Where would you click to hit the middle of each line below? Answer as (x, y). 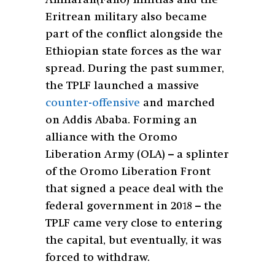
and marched (177, 103)
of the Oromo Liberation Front (128, 172)
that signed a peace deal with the (134, 189)
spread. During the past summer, (135, 69)
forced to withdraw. (98, 258)
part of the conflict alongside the (134, 35)
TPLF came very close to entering (134, 224)
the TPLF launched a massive (122, 86)
